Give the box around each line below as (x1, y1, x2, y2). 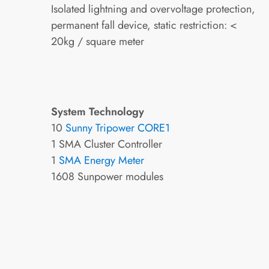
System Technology (50, 103, 144, 119)
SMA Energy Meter (58, 152, 144, 168)
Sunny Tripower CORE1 (65, 119, 170, 136)
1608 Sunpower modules (50, 168, 163, 184)
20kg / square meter (50, 33, 144, 49)
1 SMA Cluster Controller (50, 136, 162, 152)
